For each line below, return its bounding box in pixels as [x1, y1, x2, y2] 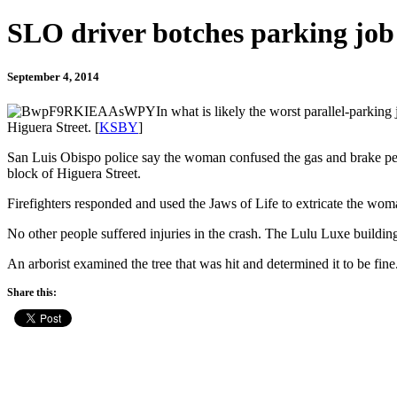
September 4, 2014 [7, 69, 99, 83]
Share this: [7, 285, 57, 299]
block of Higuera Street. [7, 165, 141, 181]
